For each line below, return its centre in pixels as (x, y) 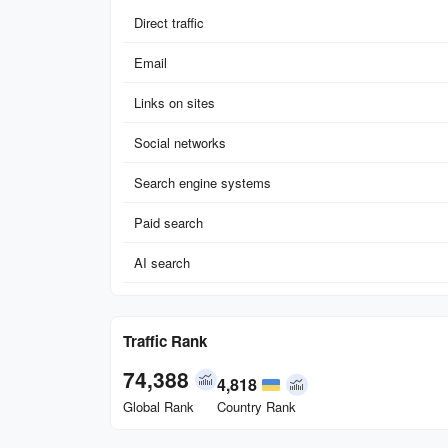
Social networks (180, 143)
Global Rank (158, 407)
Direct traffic (169, 23)
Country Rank (256, 407)
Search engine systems (202, 183)
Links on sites (174, 103)
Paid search (168, 223)
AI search (162, 263)
